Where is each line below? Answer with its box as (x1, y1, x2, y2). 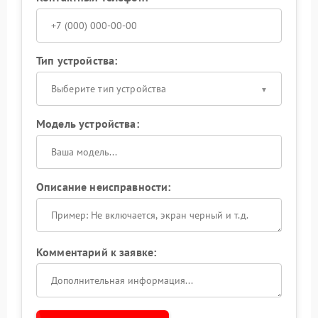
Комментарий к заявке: (36, 245, 157, 259)
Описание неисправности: (36, 180, 171, 194)
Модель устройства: (36, 116, 139, 131)
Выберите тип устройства (51, 82, 167, 95)
